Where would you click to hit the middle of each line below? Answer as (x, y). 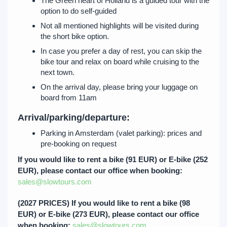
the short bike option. (76, 36)
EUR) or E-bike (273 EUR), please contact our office (108, 214)
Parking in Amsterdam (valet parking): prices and (121, 133)
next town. (58, 72)
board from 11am (69, 98)
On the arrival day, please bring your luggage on (119, 87)
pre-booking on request (80, 144)
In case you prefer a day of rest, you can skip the (121, 51)
